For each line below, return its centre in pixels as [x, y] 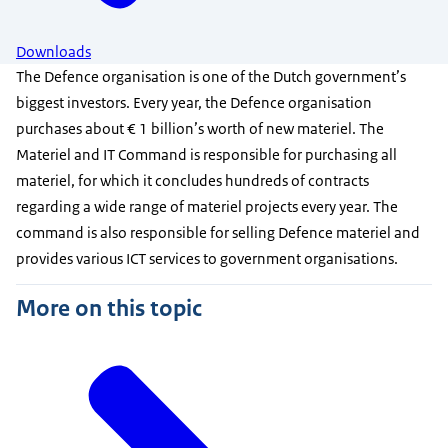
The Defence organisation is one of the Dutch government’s [211, 76]
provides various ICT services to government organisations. [208, 258]
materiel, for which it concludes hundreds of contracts [192, 180]
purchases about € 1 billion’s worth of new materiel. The [200, 128]
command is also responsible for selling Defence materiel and [218, 232]
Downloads [53, 51]
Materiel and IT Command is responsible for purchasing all [206, 154]
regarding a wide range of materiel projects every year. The [207, 206]
